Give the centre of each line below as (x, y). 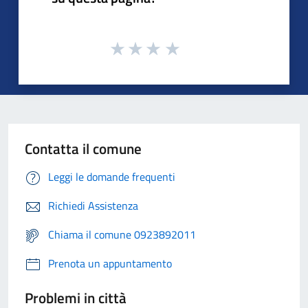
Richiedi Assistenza (93, 206)
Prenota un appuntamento (110, 264)
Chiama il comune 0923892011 (122, 235)
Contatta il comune (83, 149)
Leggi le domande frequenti (112, 177)
